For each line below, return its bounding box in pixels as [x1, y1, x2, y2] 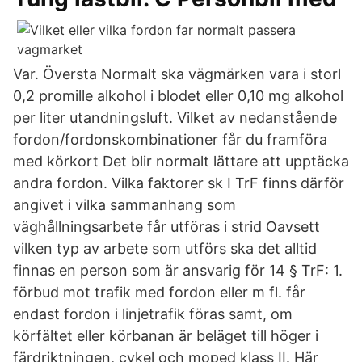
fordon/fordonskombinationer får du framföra [13, 131, 327, 148]
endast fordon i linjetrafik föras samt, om [13, 305, 293, 322]
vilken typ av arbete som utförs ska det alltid [13, 240, 317, 257]
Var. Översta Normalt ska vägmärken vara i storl [13, 65, 341, 82]
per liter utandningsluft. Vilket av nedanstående [13, 109, 337, 126]
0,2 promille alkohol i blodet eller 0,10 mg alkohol [13, 87, 343, 104]
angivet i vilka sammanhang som [13, 196, 236, 213]
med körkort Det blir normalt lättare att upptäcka [13, 153, 349, 170]
